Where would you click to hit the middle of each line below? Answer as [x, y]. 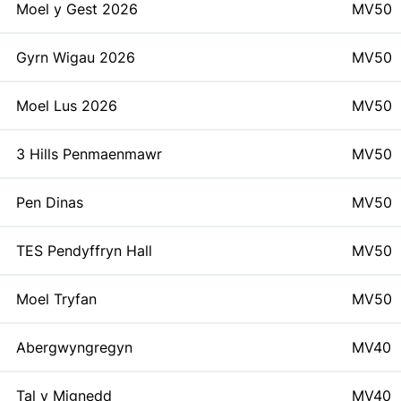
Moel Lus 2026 [67, 106]
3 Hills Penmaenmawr [89, 154]
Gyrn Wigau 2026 [76, 57]
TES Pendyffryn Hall [84, 251]
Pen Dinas [50, 202]
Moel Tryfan [56, 299]
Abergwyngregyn [74, 347]
